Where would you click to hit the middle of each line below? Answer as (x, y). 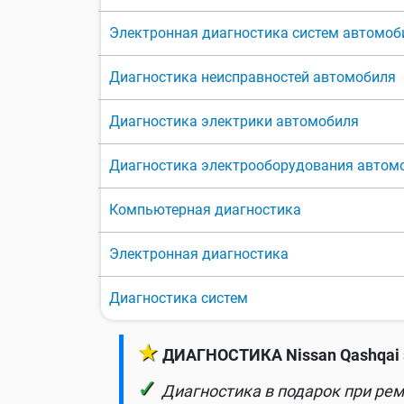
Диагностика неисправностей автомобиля (252, 78)
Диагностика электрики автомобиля (234, 122)
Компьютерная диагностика (205, 210)
